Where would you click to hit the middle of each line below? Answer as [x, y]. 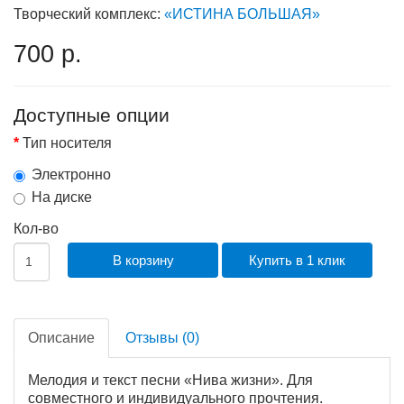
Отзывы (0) [162, 337]
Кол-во [36, 228]
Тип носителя [67, 142]
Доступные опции [92, 115]
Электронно [71, 174]
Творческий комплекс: [89, 14]
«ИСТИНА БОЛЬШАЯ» [242, 14]
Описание [61, 337]
